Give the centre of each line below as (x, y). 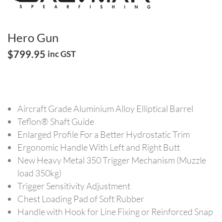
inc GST (62, 54)
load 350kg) (39, 173)
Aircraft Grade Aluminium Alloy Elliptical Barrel (105, 109)
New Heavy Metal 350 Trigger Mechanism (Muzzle (112, 160)
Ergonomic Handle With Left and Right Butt (99, 147)
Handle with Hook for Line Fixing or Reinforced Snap (115, 212)
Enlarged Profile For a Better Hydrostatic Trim (104, 134)
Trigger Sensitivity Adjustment (74, 186)
